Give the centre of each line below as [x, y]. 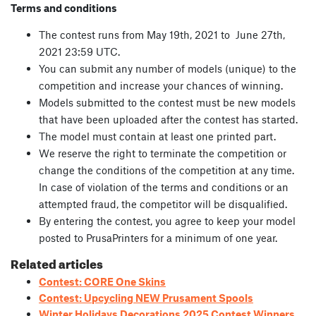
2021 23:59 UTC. [79, 52]
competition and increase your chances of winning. [161, 86]
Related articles [57, 262]
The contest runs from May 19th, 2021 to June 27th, [162, 35]
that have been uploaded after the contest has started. [168, 120]
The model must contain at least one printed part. [157, 136]
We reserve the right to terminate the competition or [163, 153]
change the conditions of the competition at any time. [166, 170]
